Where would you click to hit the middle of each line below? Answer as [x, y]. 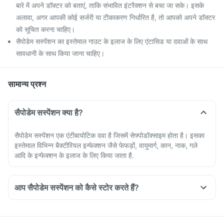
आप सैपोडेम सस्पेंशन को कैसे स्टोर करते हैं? [77, 187]
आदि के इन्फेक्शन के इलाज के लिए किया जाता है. [74, 155]
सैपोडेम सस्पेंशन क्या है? [49, 112]
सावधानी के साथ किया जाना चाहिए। [60, 53]
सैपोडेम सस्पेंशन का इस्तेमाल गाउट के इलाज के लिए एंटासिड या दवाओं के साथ [112, 41]
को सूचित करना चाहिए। [45, 29]
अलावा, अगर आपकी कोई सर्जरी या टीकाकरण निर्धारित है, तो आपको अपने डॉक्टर [115, 17]
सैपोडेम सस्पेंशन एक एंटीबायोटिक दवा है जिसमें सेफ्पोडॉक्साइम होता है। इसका [109, 135]
